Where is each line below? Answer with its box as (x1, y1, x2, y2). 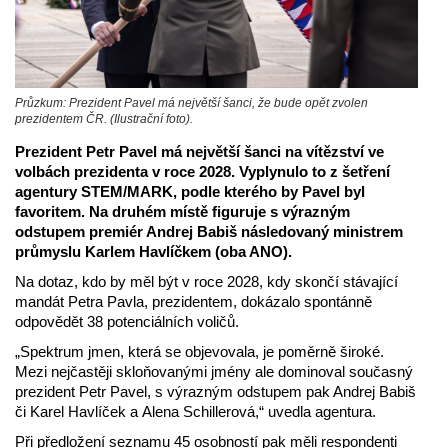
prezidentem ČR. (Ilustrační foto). (15, 111, 193, 126)
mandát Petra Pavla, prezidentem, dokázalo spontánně (15, 292, 372, 310)
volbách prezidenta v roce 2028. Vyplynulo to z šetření (15, 162, 390, 180)
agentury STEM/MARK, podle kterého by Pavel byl (15, 182, 365, 200)
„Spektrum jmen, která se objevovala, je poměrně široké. (15, 342, 384, 360)
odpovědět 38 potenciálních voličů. (15, 312, 239, 330)
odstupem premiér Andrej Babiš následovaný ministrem (15, 222, 403, 240)
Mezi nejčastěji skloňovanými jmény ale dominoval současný (15, 362, 413, 380)
